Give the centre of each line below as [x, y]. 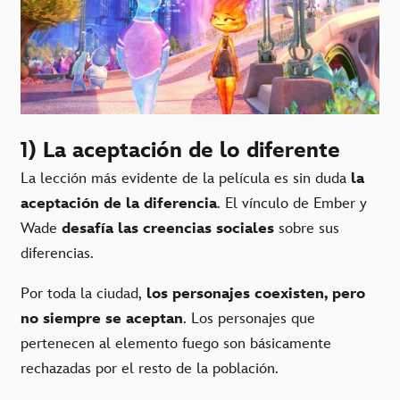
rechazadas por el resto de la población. [150, 369]
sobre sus [307, 229]
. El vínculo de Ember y [292, 204]
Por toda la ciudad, [83, 294]
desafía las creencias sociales [168, 229]
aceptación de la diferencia [119, 204]
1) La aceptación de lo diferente [186, 151]
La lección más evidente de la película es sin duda [186, 179]
